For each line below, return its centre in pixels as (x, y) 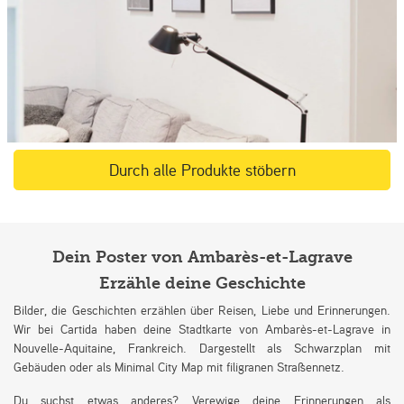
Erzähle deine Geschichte (202, 283)
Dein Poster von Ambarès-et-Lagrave (202, 257)
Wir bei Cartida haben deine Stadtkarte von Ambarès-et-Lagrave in (202, 328)
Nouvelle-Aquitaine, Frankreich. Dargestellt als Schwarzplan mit (202, 347)
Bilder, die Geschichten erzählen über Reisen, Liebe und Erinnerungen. (202, 309)
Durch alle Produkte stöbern (202, 169)
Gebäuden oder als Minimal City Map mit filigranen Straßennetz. (179, 366)
